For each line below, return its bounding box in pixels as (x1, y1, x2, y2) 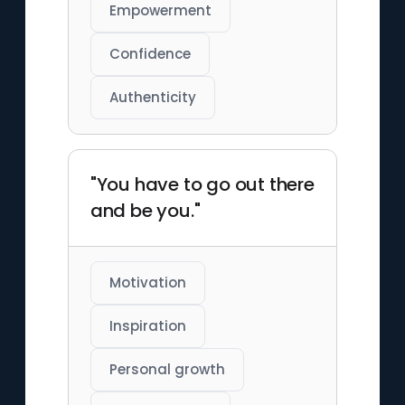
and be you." (89, 198, 201, 223)
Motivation (108, 273, 186, 292)
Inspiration (108, 316, 186, 335)
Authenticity (108, 88, 196, 107)
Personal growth (108, 360, 225, 379)
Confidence (108, 44, 191, 63)
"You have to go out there (89, 172, 315, 197)
